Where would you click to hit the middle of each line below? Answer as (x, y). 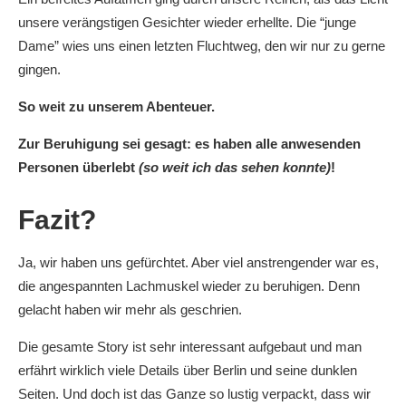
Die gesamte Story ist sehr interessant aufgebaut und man (190, 347)
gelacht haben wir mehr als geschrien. (130, 310)
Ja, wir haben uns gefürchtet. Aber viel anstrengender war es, (198, 263)
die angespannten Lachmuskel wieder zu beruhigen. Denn (189, 286)
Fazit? (57, 220)
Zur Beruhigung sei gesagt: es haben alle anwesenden (189, 144)
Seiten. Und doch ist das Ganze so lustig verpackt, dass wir (194, 394)
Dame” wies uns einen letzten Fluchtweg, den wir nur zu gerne (202, 46)
